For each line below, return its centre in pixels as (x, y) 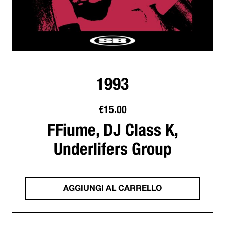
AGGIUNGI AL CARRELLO (113, 189)
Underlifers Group (113, 148)
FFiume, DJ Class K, (113, 129)
